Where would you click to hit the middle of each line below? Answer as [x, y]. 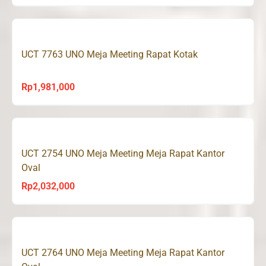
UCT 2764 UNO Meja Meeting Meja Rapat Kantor [123, 252]
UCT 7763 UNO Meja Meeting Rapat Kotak [110, 54]
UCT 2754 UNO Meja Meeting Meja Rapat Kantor [123, 153]
